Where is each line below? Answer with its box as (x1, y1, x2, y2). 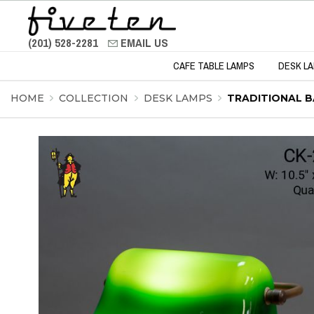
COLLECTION (59, 92, 132, 104)
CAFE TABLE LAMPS (172, 56, 254, 76)
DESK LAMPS (143, 92, 215, 104)
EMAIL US (121, 32, 168, 54)
